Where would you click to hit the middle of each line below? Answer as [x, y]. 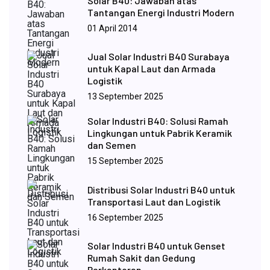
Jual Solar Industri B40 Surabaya [159, 56]
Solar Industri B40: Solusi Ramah [158, 121]
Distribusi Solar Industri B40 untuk [161, 189]
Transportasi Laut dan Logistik [154, 201]
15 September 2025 [125, 161]
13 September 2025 [125, 96]
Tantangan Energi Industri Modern [161, 12]
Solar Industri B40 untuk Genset [156, 246]
